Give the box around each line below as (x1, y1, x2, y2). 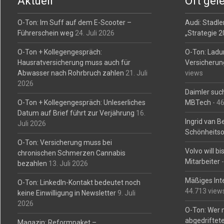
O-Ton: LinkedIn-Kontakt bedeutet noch (17, 178, 140, 186)
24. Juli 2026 (74, 29, 114, 37)
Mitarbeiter (185, 157, 220, 165)
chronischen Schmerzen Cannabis (17, 149, 125, 157)
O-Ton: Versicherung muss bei (17, 138, 112, 146)
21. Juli (125, 69, 147, 77)
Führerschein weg (17, 29, 73, 37)
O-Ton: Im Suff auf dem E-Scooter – (17, 18, 131, 26)
